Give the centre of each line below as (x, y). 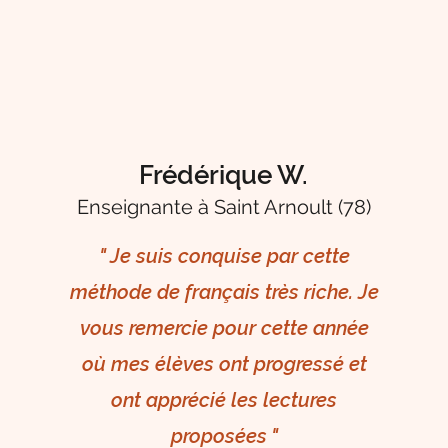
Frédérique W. (224, 175)
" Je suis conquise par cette (224, 256)
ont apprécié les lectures (224, 400)
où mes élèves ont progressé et (224, 364)
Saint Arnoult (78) (292, 207)
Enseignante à (145, 207)
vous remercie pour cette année (224, 328)
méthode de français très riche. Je (224, 292)
